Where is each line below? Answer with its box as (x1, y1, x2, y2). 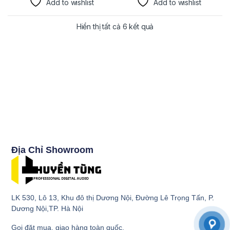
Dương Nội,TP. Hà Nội (11, 204, 84, 213)
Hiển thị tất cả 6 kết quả (76, 22, 154, 31)
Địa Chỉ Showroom (11, 145, 94, 156)
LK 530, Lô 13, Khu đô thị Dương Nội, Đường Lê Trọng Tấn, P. (11, 193, 215, 202)
